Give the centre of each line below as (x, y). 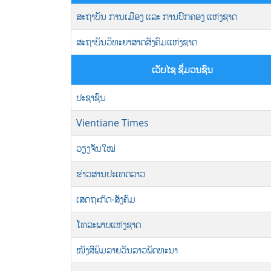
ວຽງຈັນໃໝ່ (96, 148)
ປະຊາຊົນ (91, 97)
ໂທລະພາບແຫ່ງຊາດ (109, 224)
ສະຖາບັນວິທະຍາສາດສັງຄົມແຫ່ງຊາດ (137, 42)
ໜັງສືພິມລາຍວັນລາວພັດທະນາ (127, 250)
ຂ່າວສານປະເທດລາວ (111, 174)
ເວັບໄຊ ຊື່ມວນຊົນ (182, 70)
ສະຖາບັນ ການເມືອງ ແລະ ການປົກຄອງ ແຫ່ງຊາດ (157, 16)
